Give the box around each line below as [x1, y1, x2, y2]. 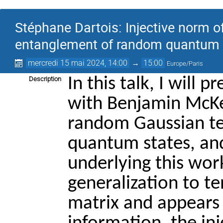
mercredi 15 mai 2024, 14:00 [28, 58, 128, 68]
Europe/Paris [167, 60, 204, 67]
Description [29, 75, 61, 83]
